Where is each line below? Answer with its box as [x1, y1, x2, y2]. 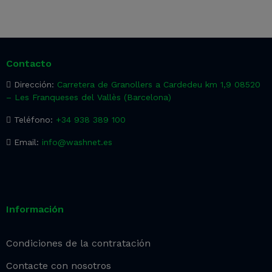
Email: [11, 137, 42, 147]
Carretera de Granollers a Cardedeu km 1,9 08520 [57, 79, 260, 89]
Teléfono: [11, 114, 56, 124]
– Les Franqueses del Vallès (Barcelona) [6, 92, 171, 102]
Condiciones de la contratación [6, 237, 151, 249]
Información [6, 203, 64, 215]
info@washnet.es [42, 137, 112, 147]
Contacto [6, 57, 52, 69]
